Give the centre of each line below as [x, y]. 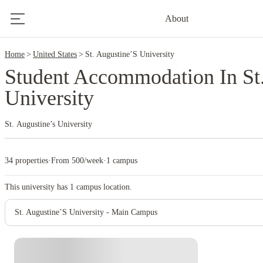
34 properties [26, 161]
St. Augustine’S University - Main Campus [86, 212]
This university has [37, 187]
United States [55, 54]
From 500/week [77, 161]
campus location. [103, 187]
